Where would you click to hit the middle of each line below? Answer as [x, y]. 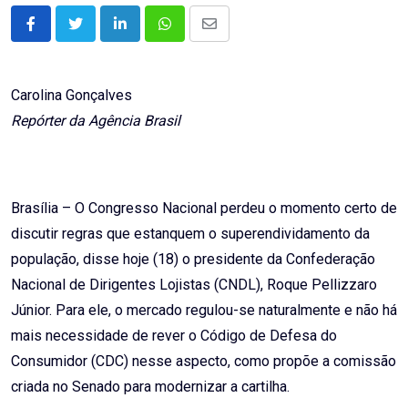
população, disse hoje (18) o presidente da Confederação [193, 260]
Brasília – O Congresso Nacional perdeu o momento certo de [204, 209]
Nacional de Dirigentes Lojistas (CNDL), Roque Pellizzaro [194, 285]
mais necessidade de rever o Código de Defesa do [174, 336]
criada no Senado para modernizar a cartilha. [150, 387]
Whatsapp [195, 35]
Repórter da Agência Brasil [96, 121]
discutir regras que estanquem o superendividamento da [190, 234]
